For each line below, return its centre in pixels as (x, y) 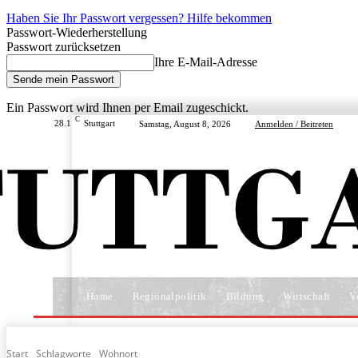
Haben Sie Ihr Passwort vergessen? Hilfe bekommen (139, 18)
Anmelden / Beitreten (294, 123)
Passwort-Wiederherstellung (77, 32)
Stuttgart (99, 123)
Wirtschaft (307, 296)
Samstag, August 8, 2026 (185, 123)
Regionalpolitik (169, 296)
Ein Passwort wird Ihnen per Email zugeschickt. (127, 107)
